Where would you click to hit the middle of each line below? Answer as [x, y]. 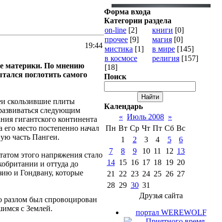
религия [166, 58]
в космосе [121, 58]
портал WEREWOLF [171, 212]
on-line [115, 30]
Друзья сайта [161, 195]
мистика [119, 49]
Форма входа [127, 12]
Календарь [123, 106]
